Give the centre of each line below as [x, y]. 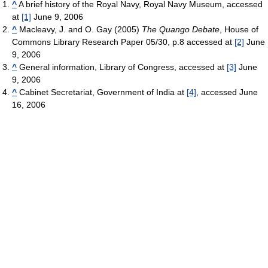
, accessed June [227, 92]
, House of [239, 29]
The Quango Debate [181, 29]
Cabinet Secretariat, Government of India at [102, 92]
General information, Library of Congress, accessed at [122, 67]
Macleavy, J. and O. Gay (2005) [79, 29]
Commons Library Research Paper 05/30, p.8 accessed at [123, 42]
